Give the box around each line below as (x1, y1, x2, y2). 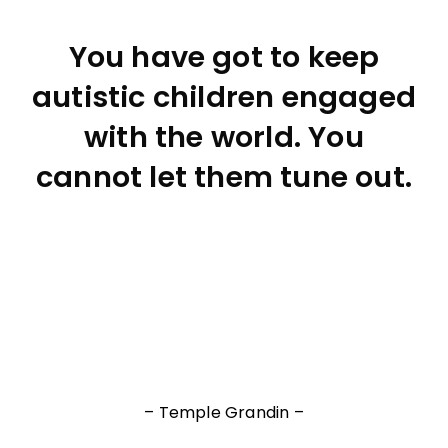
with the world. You (84, 117, 364, 157)
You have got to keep (68, 37, 380, 77)
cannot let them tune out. (35, 157, 412, 197)
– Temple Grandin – (144, 401, 304, 425)
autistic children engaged (31, 77, 416, 117)
